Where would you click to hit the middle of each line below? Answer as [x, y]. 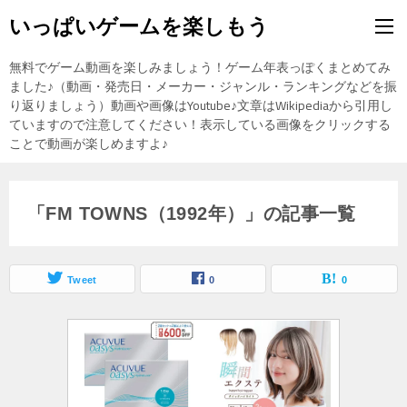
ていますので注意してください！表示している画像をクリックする [200, 124]
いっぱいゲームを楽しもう [139, 26]
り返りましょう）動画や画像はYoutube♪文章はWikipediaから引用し [201, 105]
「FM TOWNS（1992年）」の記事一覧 [192, 213]
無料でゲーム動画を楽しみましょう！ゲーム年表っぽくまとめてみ [200, 67]
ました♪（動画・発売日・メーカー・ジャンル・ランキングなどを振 [203, 86]
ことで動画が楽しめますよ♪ [89, 144]
